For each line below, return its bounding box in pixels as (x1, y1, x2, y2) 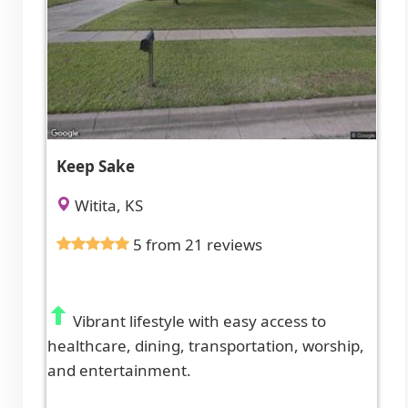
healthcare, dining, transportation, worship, (47, 335, 364, 357)
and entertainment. (47, 360, 191, 382)
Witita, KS (71, 195, 143, 217)
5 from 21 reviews (133, 234, 262, 256)
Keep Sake (56, 156, 135, 178)
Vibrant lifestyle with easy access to (69, 311, 326, 332)
